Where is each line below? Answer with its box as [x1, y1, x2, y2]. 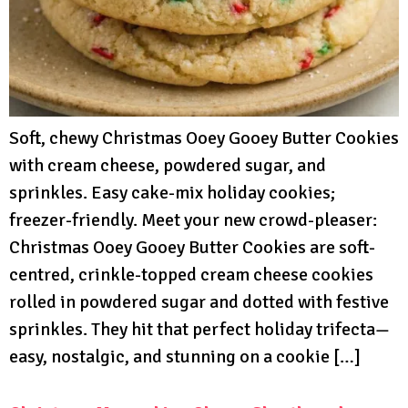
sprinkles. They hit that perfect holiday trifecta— [9, 318, 390, 342]
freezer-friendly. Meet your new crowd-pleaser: [9, 209, 377, 232]
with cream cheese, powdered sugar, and [9, 154, 326, 178]
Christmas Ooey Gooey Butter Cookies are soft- [9, 236, 375, 260]
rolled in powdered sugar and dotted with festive [9, 291, 389, 314]
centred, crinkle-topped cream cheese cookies [9, 263, 373, 287]
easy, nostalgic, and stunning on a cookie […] [9, 345, 361, 369]
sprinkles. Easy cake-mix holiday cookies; [9, 181, 335, 205]
